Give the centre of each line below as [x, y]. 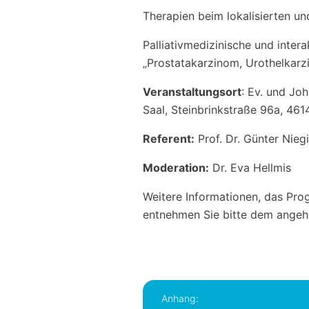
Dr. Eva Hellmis [250, 168]
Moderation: [176, 168]
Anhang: [180, 298]
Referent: [169, 139]
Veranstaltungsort [192, 92]
